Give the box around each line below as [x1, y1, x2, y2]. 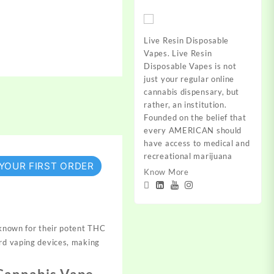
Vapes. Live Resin [144, 48, 212, 58]
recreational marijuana [144, 150, 232, 161]
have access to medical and [144, 138, 250, 148]
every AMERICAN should [144, 125, 242, 135]
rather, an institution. [144, 99, 227, 109]
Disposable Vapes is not [144, 61, 237, 71]
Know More [144, 166, 189, 177]
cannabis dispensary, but [144, 86, 240, 97]
